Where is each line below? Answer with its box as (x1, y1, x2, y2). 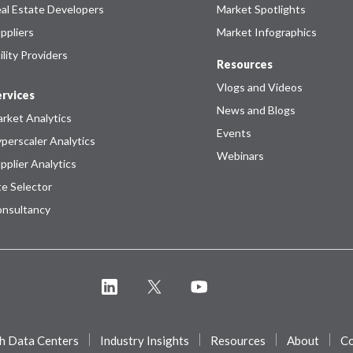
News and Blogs (217, 102, 296, 117)
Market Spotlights (217, 2, 307, 16)
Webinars (217, 148, 265, 162)
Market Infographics (217, 24, 318, 39)
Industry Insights (100, 333, 190, 347)
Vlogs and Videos (217, 80, 303, 94)
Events (217, 125, 252, 139)
